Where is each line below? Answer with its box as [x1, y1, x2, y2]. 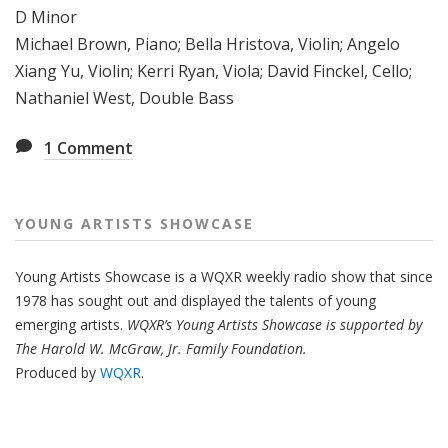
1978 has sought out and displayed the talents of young [15, 291, 376, 311]
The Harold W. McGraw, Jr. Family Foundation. [15, 339, 307, 359]
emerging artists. [15, 315, 127, 335]
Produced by [15, 363, 100, 383]
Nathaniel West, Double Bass [15, 87, 234, 110]
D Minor [15, 6, 77, 29]
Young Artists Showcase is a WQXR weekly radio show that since [15, 267, 433, 287]
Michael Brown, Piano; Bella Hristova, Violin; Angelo [15, 33, 400, 56]
